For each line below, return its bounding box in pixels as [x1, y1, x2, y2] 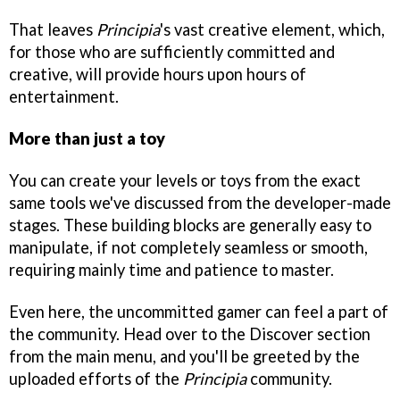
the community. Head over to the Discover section [9, 324, 371, 344]
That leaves [9, 20, 96, 40]
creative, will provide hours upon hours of [9, 64, 306, 85]
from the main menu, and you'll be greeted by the [9, 346, 360, 366]
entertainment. [9, 87, 119, 107]
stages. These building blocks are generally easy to [9, 215, 371, 236]
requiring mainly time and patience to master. [9, 260, 334, 280]
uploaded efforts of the [9, 369, 183, 388]
